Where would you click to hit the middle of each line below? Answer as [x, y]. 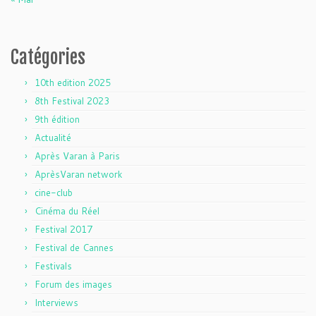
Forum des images [73, 284]
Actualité [53, 138]
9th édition [57, 119]
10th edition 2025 [73, 83]
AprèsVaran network [79, 174]
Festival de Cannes [74, 248]
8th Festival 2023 [72, 101]
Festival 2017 [63, 229]
